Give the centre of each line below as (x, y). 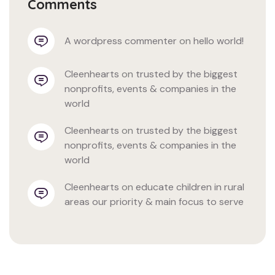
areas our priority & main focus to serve (154, 201)
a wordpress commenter (124, 41)
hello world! (219, 41)
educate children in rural (190, 187)
